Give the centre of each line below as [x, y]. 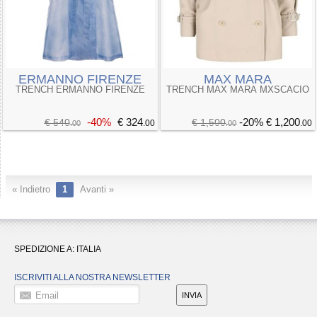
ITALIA [89, 249]
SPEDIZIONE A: [45, 249]
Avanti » [97, 190]
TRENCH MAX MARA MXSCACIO [237, 90]
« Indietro [31, 190]
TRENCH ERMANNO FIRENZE [80, 90]
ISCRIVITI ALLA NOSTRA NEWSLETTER [92, 278]
